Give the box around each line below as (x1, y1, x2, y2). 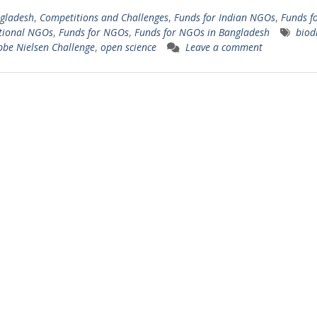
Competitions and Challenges (39, 11, 168, 24)
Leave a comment (185, 40, 263, 54)
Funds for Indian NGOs (173, 11, 275, 24)
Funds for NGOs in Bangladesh (134, 25, 270, 39)
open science (100, 40, 156, 54)
